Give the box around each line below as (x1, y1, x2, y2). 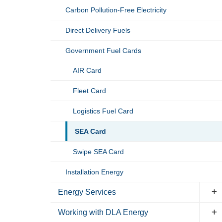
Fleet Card (73, 87, 106, 95)
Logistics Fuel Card (73, 107, 133, 115)
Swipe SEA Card (73, 148, 124, 156)
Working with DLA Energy (58, 208, 148, 217)
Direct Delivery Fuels (65, 26, 130, 34)
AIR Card (73, 66, 102, 74)
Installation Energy (65, 168, 123, 176)
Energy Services (58, 188, 116, 196)
